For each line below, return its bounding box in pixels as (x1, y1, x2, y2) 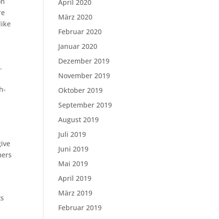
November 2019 (58, 71, 110, 80)
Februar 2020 (58, 27, 102, 36)
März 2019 (58, 188, 93, 197)
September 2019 (58, 100, 112, 109)
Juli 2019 (58, 130, 87, 139)
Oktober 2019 (58, 86, 103, 95)
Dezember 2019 (58, 56, 110, 66)
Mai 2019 (58, 159, 88, 168)
